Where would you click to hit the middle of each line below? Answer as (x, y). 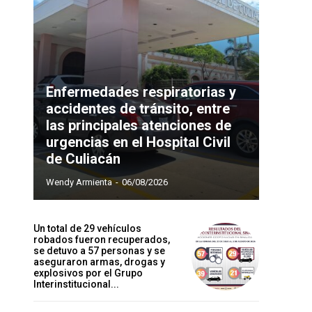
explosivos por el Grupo (88, 273)
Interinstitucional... (76, 284)
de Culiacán (83, 159)
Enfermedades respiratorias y (141, 92)
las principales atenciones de (139, 126)
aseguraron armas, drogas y (99, 262)
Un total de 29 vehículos (87, 229)
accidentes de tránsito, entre (138, 109)
